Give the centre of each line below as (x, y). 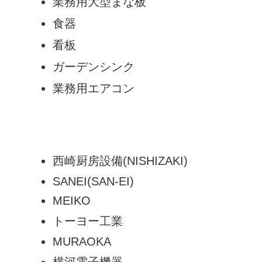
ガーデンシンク (93, 66)
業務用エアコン (93, 88)
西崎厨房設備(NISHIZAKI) (120, 161)
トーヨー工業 (87, 221)
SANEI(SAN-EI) (93, 181)
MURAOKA (82, 241)
